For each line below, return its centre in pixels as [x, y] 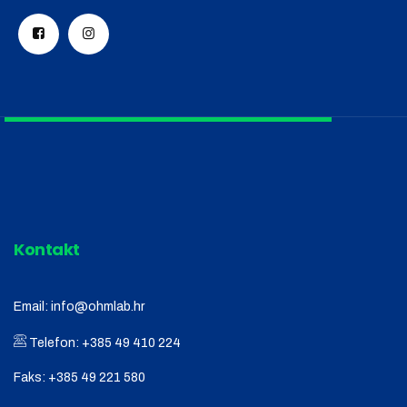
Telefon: [54, 343]
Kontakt [47, 250]
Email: [32, 307]
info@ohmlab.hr [98, 307]
